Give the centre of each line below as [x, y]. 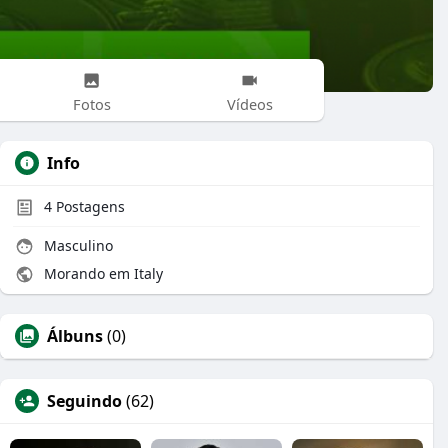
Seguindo [84, 401]
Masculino [76, 245]
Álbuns [75, 336]
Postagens [88, 206]
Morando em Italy [101, 273]
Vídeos [249, 103]
